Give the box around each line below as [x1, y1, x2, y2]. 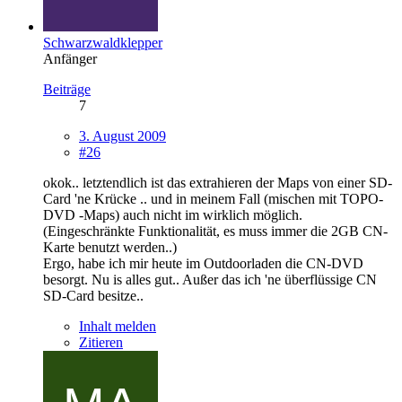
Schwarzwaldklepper [43, 34, 162, 50]
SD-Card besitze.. [43, 287, 144, 303]
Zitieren [79, 334, 123, 350]
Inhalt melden [79, 318, 156, 334]
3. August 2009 [79, 127, 166, 144]
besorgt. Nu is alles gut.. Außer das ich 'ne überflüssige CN [43, 271, 377, 287]
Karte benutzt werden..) [43, 239, 177, 255]
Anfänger [43, 50, 97, 66]
